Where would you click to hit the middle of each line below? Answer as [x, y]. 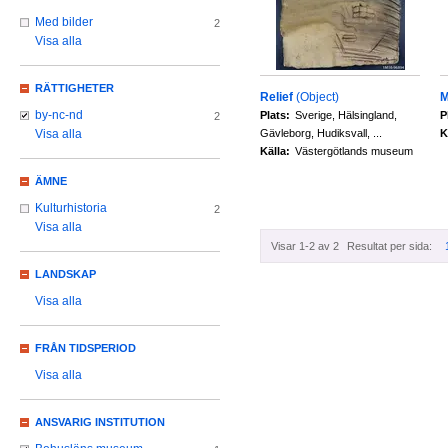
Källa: [275, 151]
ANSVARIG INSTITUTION [100, 422]
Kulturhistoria [71, 208]
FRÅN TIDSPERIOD [85, 348]
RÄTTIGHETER [74, 88]
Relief [276, 97]
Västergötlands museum [354, 151]
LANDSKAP [65, 274]
